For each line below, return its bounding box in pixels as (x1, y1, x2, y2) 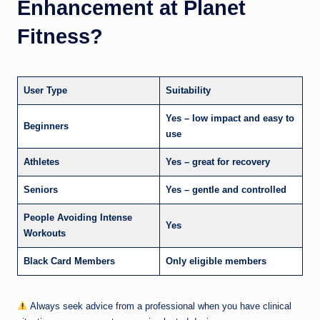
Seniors (24, 184, 58, 196)
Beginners (24, 121, 69, 132)
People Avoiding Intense (24, 212, 132, 224)
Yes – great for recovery (166, 156, 270, 168)
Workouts (24, 228, 66, 239)
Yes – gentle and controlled (166, 184, 286, 196)
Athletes (24, 156, 59, 168)
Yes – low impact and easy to (166, 113, 294, 124)
